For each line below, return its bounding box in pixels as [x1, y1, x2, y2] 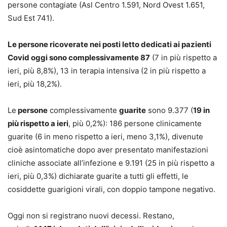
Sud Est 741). [8, 13, 54, 23]
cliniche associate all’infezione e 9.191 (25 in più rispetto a [8, 158, 214, 168]
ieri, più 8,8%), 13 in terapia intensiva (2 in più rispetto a [8, 65, 206, 75]
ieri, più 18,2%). [8, 79, 62, 89]
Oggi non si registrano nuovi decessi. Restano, [8, 210, 174, 220]
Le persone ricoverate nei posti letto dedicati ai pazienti [8, 39, 211, 49]
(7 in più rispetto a [150, 52, 217, 62]
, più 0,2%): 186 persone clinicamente [68, 118, 202, 128]
